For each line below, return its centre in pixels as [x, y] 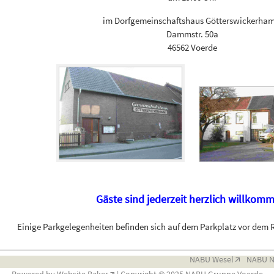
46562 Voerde [193, 47]
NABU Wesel [212, 259]
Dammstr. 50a [193, 34]
